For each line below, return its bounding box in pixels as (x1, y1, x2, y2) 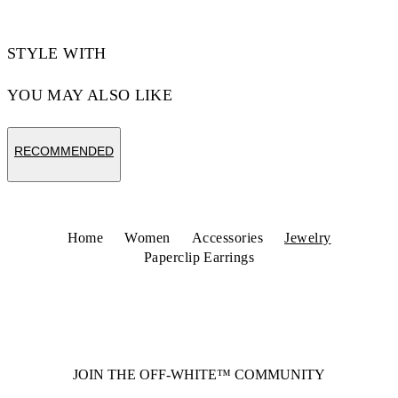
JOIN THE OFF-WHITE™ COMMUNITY (73, 367, 325, 382)
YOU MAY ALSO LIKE (7, 86, 173, 104)
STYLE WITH (7, 44, 107, 62)
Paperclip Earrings (143, 250, 255, 265)
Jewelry (284, 230, 331, 245)
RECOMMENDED (14, 144, 114, 158)
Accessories (191, 230, 264, 245)
